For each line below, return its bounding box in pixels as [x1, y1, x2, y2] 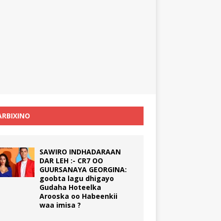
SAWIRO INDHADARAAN [39, 147, 121, 156]
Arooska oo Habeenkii [39, 191, 117, 201]
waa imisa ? [39, 200, 81, 210]
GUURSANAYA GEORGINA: [39, 164, 127, 174]
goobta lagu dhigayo [39, 173, 114, 183]
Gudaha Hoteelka [39, 182, 101, 192]
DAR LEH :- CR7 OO [39, 155, 103, 165]
